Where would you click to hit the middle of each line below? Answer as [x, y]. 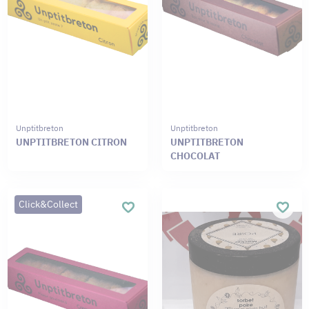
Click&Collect [48, 204]
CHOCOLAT [195, 156]
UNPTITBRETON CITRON [71, 142]
